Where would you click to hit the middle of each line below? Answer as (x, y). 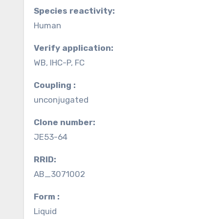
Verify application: (76, 48)
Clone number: (67, 122)
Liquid (45, 211)
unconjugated (61, 100)
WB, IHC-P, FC (59, 63)
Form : (49, 197)
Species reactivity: (77, 11)
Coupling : (58, 85)
